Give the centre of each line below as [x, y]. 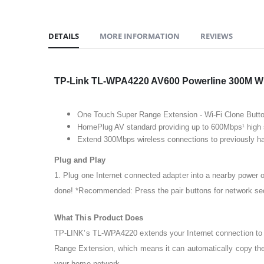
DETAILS [64, 36]
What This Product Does [99, 217]
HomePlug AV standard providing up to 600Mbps [159, 127]
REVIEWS [217, 36]
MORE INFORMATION [140, 36]
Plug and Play [80, 160]
